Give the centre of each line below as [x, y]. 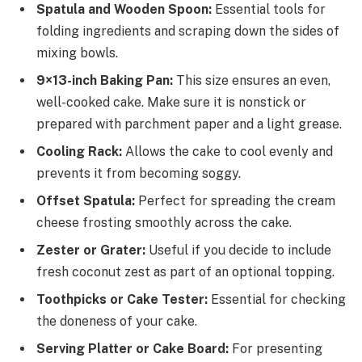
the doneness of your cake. [117, 322]
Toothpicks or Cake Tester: [122, 300]
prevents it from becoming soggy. [139, 174]
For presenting [276, 349]
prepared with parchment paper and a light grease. [189, 124]
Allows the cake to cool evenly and [227, 152]
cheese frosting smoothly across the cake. [164, 223]
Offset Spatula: [86, 201]
